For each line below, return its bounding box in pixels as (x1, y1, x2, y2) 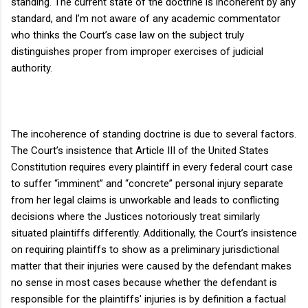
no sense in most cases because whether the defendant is (11, 276, 277, 289)
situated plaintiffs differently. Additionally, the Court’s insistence (11, 226, 297, 239)
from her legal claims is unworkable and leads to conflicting (11, 193, 279, 206)
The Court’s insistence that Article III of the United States (11, 144, 269, 157)
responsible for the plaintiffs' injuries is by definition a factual (11, 292, 286, 305)
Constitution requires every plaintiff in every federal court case (11, 160, 293, 173)
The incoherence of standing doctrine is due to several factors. (11, 127, 296, 140)
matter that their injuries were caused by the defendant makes (11, 259, 291, 272)
